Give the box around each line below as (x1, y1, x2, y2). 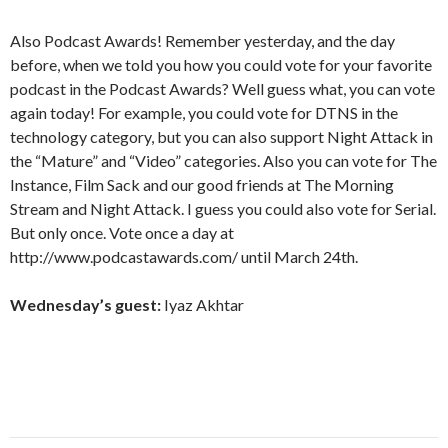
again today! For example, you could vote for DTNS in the (10, 103, 398, 122)
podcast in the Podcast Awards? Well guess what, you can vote (10, 79, 435, 98)
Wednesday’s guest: (10, 295, 161, 314)
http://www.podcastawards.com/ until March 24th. (10, 247, 358, 266)
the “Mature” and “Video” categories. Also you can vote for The (10, 151, 437, 170)
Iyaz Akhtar (161, 295, 244, 314)
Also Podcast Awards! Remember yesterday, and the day (10, 31, 395, 50)
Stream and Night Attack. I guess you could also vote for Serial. (10, 199, 436, 218)
